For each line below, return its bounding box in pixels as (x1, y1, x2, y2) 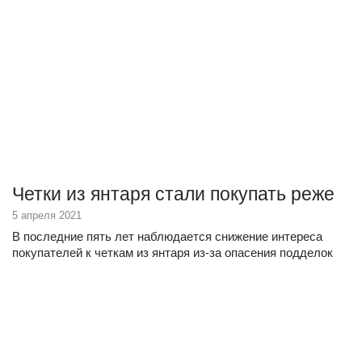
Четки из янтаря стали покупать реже (12, 183, 335, 204)
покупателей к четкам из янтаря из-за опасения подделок (12, 246, 333, 259)
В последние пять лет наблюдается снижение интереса (12, 229, 322, 243)
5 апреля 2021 (12, 209, 82, 221)
